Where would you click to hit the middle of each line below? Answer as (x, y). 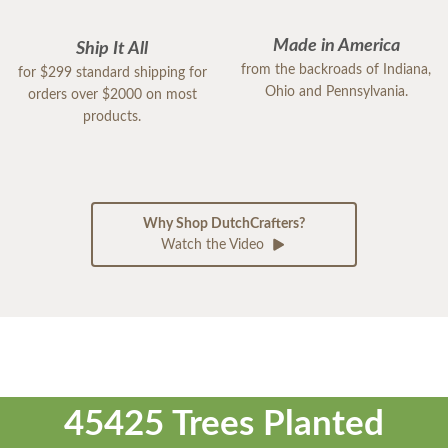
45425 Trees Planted (224, 424)
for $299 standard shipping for (112, 72)
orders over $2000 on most (112, 94)
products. (112, 116)
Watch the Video (214, 244)
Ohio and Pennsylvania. (336, 91)
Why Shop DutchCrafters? (224, 223)
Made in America (336, 45)
